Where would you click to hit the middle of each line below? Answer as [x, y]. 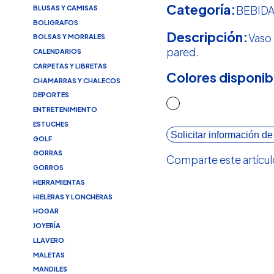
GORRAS [47, 153]
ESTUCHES [50, 124]
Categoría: [202, 10]
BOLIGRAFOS [55, 22]
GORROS [48, 168]
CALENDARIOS [57, 51]
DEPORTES [51, 95]
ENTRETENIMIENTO [65, 109]
